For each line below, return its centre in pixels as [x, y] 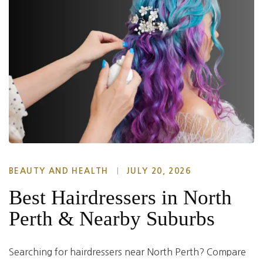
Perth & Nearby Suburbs [112, 218]
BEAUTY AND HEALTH [59, 171]
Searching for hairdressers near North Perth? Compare [127, 252]
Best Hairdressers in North [120, 197]
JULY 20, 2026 [159, 171]
